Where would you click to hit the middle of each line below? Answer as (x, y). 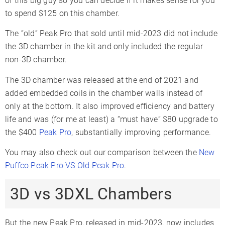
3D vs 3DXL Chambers (91, 194)
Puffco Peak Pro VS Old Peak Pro (65, 166)
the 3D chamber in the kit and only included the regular (104, 47)
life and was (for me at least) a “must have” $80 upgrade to (111, 119)
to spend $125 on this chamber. (62, 13)
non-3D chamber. (36, 60)
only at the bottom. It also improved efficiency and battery (110, 106)
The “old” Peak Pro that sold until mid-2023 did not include (111, 34)
